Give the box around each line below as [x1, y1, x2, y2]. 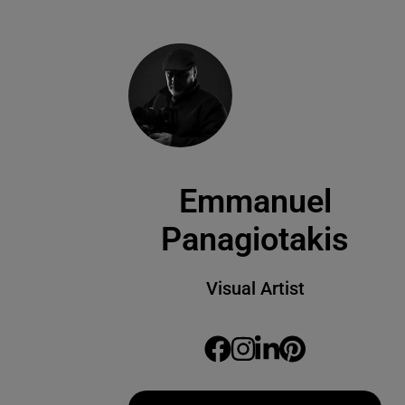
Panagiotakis [161, 221, 349, 259]
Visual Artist [205, 278, 305, 299]
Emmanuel [178, 183, 332, 221]
